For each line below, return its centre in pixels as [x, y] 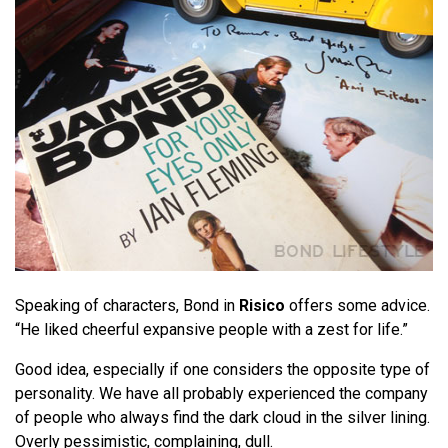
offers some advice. [357, 306]
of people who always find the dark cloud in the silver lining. [222, 418]
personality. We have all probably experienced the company [221, 394]
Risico [262, 306]
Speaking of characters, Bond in [127, 306]
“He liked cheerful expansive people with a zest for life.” [211, 330]
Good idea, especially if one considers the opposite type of [222, 370]
